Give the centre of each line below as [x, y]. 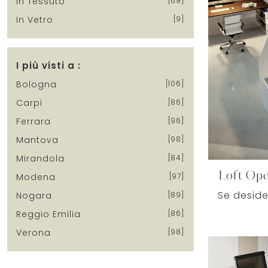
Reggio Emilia [48, 214]
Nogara [34, 195]
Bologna [36, 84]
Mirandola [40, 158]
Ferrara [33, 121]
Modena [36, 177]
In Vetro [35, 19]
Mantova [37, 140]
